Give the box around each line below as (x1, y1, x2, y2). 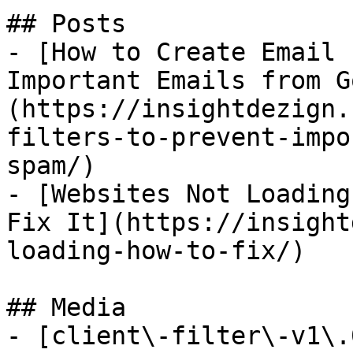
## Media (6, 293, 126, 321)
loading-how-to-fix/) (6, 236, 306, 265)
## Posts (6, 9, 126, 38)
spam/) (6, 151, 96, 180)
